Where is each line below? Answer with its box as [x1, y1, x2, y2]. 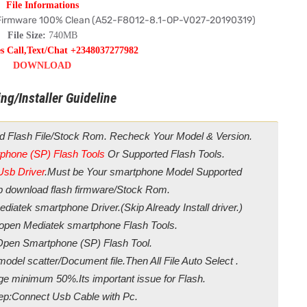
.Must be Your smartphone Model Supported [45, 166, 242, 177]
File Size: [7, 30, 46, 40]
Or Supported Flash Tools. [107, 148, 225, 160]
